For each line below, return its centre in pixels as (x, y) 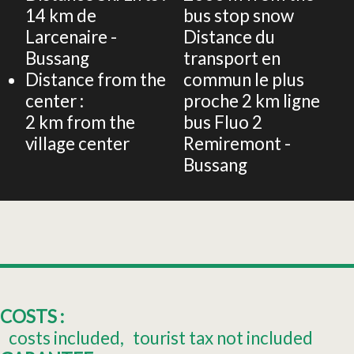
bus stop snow (239, 16)
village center (77, 144)
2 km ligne (262, 101)
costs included (65, 338)
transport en (232, 58)
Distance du (229, 37)
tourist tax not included (223, 338)
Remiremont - (237, 144)
